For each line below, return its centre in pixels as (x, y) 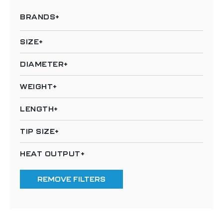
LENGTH (37, 109)
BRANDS (38, 17)
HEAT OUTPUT (50, 154)
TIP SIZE (37, 131)
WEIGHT (36, 87)
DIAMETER (42, 64)
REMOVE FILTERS (71, 179)
